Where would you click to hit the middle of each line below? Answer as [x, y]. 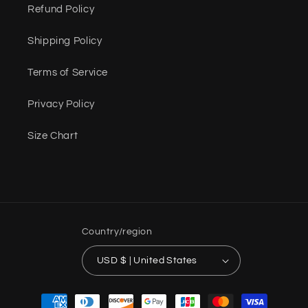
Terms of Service [68, 73]
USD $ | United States [158, 261]
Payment [60, 295]
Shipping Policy [65, 41]
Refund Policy [61, 10]
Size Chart [53, 136]
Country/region [117, 231]
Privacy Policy [61, 104]
